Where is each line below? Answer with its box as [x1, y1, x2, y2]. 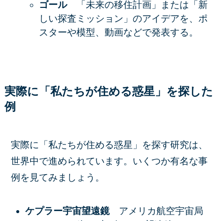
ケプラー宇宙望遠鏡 [25, 205, 119, 216]
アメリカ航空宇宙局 [118, 205, 203, 216]
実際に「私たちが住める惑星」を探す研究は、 [11, 140, 208, 150]
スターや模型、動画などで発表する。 [38, 27, 198, 37]
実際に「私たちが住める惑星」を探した [4, 85, 213, 98]
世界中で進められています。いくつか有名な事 [11, 156, 208, 167]
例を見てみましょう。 [11, 172, 105, 183]
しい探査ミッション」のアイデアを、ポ [38, 13, 208, 24]
